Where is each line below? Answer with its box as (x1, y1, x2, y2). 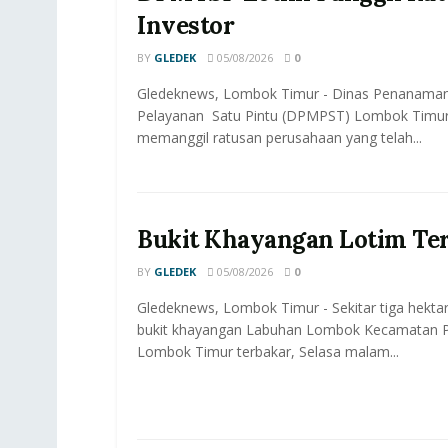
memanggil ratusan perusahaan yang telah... (137, 128, 422, 148)
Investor (137, 10, 235, 42)
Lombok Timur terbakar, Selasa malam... (137, 342, 399, 362)
